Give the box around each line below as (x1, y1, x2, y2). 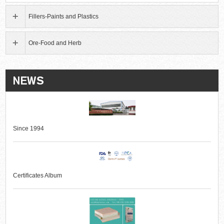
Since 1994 (13, 124, 44, 132)
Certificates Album (13, 171, 62, 179)
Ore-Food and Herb (28, 39, 82, 47)
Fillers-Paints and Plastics (28, 13, 99, 20)
